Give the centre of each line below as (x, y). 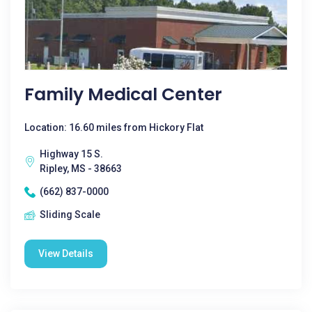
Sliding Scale (70, 214)
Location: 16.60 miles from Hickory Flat (114, 127)
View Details (66, 253)
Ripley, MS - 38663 (81, 169)
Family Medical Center (123, 94)
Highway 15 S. (71, 154)
